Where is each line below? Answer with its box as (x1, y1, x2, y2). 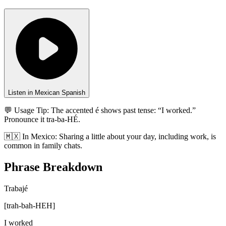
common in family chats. (4, 141, 82, 150)
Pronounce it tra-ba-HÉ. (4, 115, 80, 124)
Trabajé (4, 184, 28, 193)
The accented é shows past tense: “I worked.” (51, 106, 196, 115)
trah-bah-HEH (7, 201, 52, 210)
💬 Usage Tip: (4, 106, 49, 115)
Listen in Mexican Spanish (8, 89, 85, 97)
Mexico (31, 132, 55, 141)
